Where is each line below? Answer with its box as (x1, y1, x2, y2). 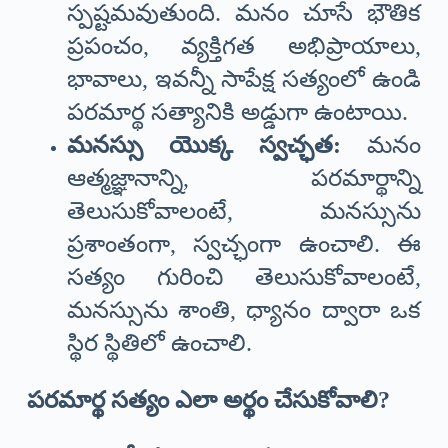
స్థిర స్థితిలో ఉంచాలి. (66, 330, 252, 357)
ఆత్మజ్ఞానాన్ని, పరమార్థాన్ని (66, 165, 422, 192)
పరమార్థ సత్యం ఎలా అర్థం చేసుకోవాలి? (26, 387, 390, 414)
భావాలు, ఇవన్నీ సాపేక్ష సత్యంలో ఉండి (66, 66, 422, 93)
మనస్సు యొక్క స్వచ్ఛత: (66, 132, 342, 159)
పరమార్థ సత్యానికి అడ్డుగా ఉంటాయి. (66, 99, 408, 126)
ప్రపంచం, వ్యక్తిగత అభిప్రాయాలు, (66, 33, 422, 60)
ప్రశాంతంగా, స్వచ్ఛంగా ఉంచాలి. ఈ (66, 231, 422, 258)
